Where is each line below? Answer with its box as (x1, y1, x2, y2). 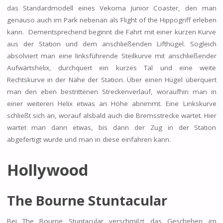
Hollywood (6, 159, 88, 180)
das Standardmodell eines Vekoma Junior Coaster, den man (6, 3, 217, 12)
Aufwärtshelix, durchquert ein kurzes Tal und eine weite (6, 63, 217, 72)
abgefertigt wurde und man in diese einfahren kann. (6, 134, 171, 144)
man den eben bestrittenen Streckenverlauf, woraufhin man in (6, 87, 217, 96)
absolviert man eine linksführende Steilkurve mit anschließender (6, 51, 217, 60)
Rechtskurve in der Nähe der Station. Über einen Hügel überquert (6, 75, 217, 84)
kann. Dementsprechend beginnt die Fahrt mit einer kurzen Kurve (6, 27, 217, 36)
